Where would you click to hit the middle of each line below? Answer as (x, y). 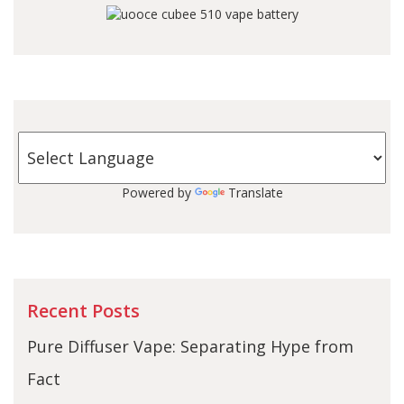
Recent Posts (83, 310)
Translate (255, 192)
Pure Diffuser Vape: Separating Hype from (190, 346)
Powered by (158, 192)
